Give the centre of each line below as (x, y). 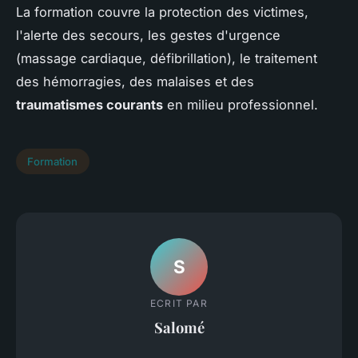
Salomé (179, 327)
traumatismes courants (89, 105)
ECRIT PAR (179, 303)
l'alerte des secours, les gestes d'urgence (148, 36)
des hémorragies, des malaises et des (135, 82)
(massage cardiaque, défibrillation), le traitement (167, 59)
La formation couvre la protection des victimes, (162, 12)
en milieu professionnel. (241, 105)
